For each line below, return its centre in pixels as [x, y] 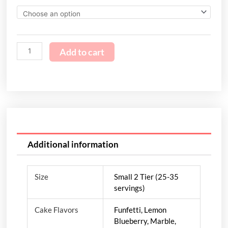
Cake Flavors [56, 209]
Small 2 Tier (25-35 [146, 176]
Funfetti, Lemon [140, 209]
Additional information [73, 144]
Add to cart [82, 52]
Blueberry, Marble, [145, 221]
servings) [129, 188]
